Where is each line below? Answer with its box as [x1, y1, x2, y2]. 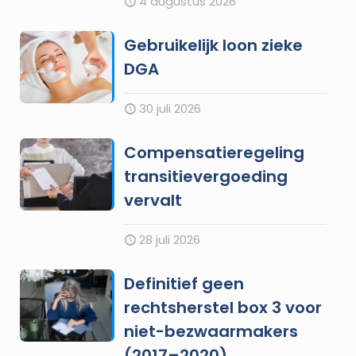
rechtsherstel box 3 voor [124, 296, 323, 319]
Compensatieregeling [124, 141, 305, 164]
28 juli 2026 [136, 230, 201, 248]
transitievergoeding [124, 164, 288, 188]
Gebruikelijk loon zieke [124, 33, 304, 56]
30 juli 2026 [136, 99, 202, 117]
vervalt [124, 188, 183, 211]
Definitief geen [124, 272, 245, 295]
